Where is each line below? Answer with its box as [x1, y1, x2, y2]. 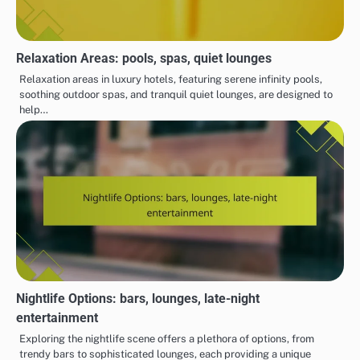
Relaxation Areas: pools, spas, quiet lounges [16, 50, 272, 66]
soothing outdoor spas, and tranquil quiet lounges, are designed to [19, 88, 333, 100]
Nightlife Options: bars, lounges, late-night [16, 290, 260, 306]
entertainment [16, 309, 98, 325]
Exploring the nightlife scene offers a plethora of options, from [19, 332, 314, 345]
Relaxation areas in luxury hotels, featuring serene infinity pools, [19, 72, 322, 85]
